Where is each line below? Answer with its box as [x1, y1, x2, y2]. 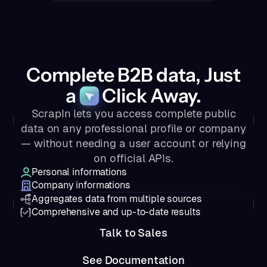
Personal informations [32, 166, 127, 178]
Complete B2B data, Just [26, 63, 241, 87]
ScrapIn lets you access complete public [31, 107, 236, 120]
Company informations [32, 179, 131, 191]
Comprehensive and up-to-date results [32, 206, 201, 218]
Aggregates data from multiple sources [32, 193, 202, 205]
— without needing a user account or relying [21, 137, 246, 150]
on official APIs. [94, 152, 173, 165]
